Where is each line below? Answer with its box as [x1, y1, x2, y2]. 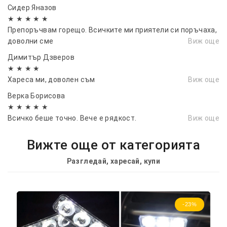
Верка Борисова [8, 91, 65, 100]
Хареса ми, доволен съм [8, 75, 95, 84]
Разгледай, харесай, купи [66, 157, 161, 165]
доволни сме [8, 36, 54, 45]
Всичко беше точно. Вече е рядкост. [8, 113, 137, 122]
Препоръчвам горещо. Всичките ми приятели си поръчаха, [8, 25, 217, 34]
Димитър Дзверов [8, 53, 74, 61]
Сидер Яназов [8, 3, 57, 12]
